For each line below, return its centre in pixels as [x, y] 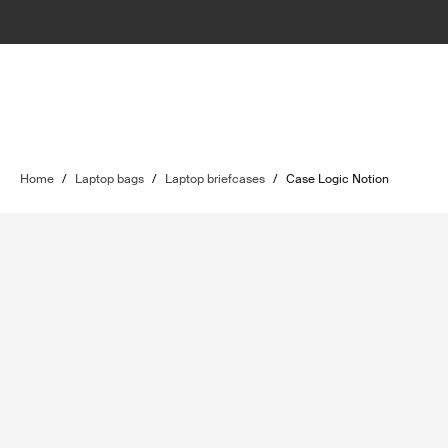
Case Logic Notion [337, 179]
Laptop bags [109, 179]
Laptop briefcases [215, 179]
